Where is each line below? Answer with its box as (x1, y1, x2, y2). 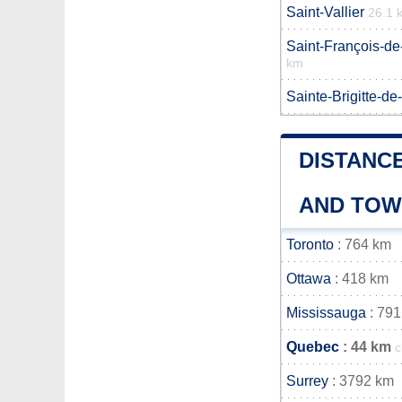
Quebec (286, 339, 339, 354)
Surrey (286, 373, 328, 389)
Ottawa (286, 271, 331, 286)
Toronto (286, 237, 334, 252)
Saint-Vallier (286, 4, 364, 20)
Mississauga (286, 305, 366, 320)
